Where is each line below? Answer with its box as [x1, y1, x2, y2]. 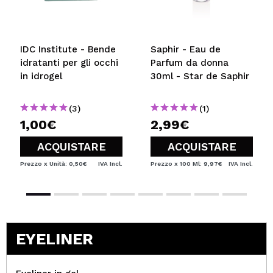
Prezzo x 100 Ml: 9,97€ [151, 160, 222, 167]
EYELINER [16, 230, 93, 248]
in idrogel [20, 71, 62, 82]
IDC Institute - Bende [20, 44, 116, 55]
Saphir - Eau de [151, 44, 221, 55]
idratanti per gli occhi [20, 57, 118, 68]
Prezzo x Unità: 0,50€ [20, 160, 87, 167]
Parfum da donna [151, 57, 229, 68]
